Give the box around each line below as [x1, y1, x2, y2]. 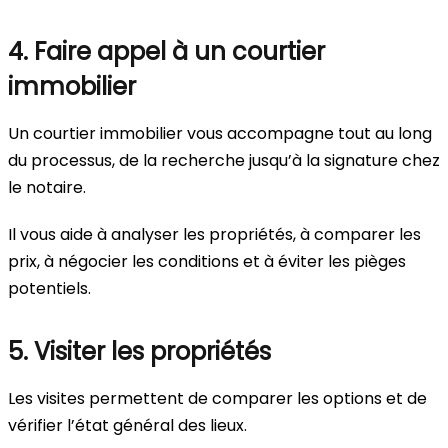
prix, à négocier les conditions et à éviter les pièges [8, 250, 406, 274]
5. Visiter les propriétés [8, 335, 271, 369]
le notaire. [8, 176, 86, 200]
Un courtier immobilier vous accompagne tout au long [8, 122, 432, 146]
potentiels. [8, 277, 91, 301]
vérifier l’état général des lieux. [8, 414, 247, 438]
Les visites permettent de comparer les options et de [8, 387, 427, 411]
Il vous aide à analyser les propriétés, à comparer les [8, 223, 421, 247]
